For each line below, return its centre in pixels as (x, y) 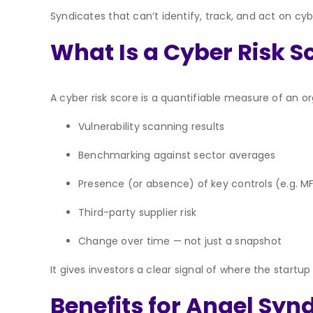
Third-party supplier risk (138, 212)
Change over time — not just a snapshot (180, 241)
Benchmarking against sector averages (177, 155)
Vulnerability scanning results (152, 126)
